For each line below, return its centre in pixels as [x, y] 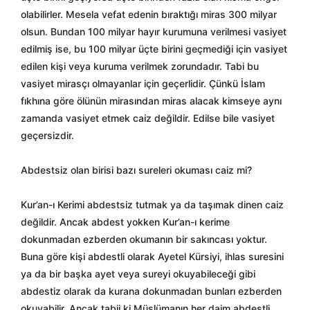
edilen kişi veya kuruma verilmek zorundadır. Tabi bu [140, 66]
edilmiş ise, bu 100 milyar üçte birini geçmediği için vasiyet [154, 49]
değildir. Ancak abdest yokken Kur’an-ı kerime [125, 222]
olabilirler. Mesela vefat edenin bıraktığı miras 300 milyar [149, 14]
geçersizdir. [47, 135]
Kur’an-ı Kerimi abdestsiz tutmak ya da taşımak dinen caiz [152, 204]
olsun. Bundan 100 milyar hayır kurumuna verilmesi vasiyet [154, 31]
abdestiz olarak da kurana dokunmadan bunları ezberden [151, 291]
